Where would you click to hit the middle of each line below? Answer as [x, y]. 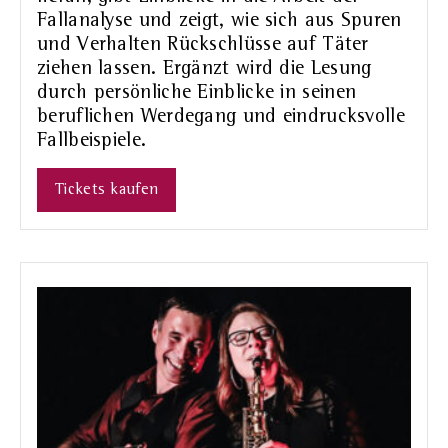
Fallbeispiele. [92, 140]
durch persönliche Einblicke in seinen [197, 92]
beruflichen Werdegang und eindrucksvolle [221, 116]
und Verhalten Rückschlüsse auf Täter [203, 44]
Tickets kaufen [107, 189]
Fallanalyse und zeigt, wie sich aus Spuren [219, 20]
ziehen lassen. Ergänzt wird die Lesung [204, 68]
